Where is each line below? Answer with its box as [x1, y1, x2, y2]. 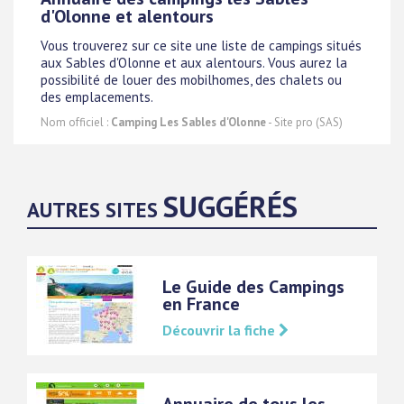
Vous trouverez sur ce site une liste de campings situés [41, 36, 362, 54]
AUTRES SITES [27, 197, 163, 224]
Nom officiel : [41, 115, 111, 131]
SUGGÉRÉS [163, 187, 298, 226]
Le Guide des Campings [162, 275, 344, 299]
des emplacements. [41, 87, 153, 106]
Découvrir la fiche [162, 321, 279, 340]
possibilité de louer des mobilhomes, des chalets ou [41, 70, 342, 88]
